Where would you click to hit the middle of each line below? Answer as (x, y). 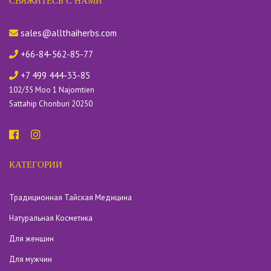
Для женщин (31, 239)
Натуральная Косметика (51, 218)
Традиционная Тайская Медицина (70, 198)
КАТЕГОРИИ (36, 165)
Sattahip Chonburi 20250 (51, 104)
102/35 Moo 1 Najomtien (52, 90)
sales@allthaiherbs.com (67, 33)
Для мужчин (31, 259)
